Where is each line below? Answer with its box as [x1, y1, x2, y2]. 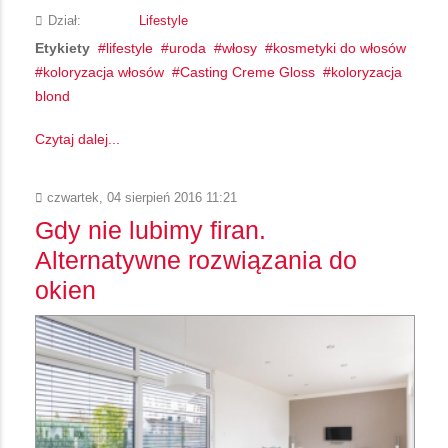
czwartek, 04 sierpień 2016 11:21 [43, 190, 237, 205]
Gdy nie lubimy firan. [35, 215, 266, 244]
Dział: [48, 13, 81, 28]
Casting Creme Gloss [180, 63, 315, 80]
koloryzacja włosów [43, 63, 164, 80]
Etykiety [35, 39, 90, 56]
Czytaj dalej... [35, 130, 120, 147]
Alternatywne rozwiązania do [35, 245, 357, 274]
